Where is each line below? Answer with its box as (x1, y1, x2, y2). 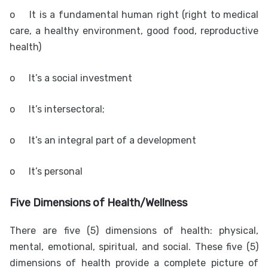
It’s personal (29, 166, 83, 178)
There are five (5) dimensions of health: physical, (10, 225, 258, 237)
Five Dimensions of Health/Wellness (10, 196, 187, 210)
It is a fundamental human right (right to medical (29, 9, 259, 21)
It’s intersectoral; (29, 103, 107, 115)
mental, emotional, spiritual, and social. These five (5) (10, 241, 258, 253)
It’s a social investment (29, 72, 132, 84)
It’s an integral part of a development (29, 135, 196, 147)
